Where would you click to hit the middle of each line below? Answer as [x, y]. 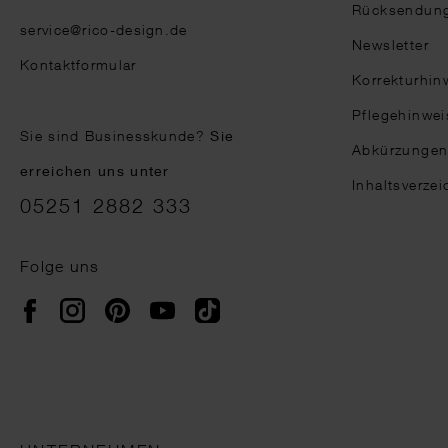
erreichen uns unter [95, 170]
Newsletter [390, 44]
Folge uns [60, 266]
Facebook [74, 303]
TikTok [242, 302]
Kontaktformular [78, 64]
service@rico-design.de [104, 29]
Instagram [120, 302]
